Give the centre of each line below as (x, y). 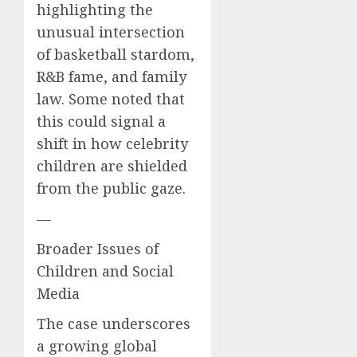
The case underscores (114, 323)
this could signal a (101, 121)
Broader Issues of (98, 248)
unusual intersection (111, 31)
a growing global (97, 345)
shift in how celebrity (112, 143)
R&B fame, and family (112, 76)
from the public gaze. (111, 188)
